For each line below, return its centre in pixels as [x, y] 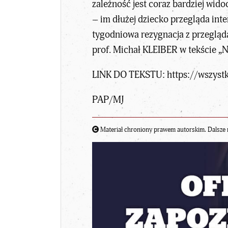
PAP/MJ [108, 100]
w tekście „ [200, 50]
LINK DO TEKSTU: [130, 75]
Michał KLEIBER [146, 50]
